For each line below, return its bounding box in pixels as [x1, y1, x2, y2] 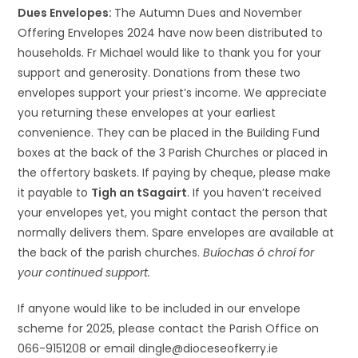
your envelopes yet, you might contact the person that [18, 205, 328, 221]
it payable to [18, 185, 92, 201]
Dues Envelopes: [18, 5, 115, 21]
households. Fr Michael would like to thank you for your [18, 45, 322, 61]
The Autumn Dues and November [114, 5, 303, 21]
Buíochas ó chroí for [203, 245, 315, 261]
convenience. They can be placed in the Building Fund [18, 125, 320, 141]
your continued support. [18, 265, 151, 280]
